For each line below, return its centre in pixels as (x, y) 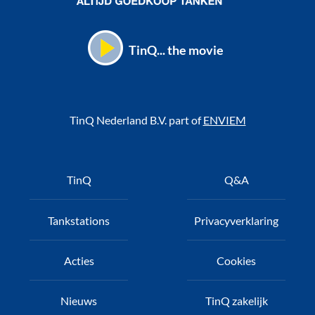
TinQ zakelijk (236, 300)
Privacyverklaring (236, 220)
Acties (79, 260)
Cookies (236, 260)
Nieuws (79, 300)
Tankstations (79, 220)
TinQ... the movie (176, 50)
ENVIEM (224, 120)
